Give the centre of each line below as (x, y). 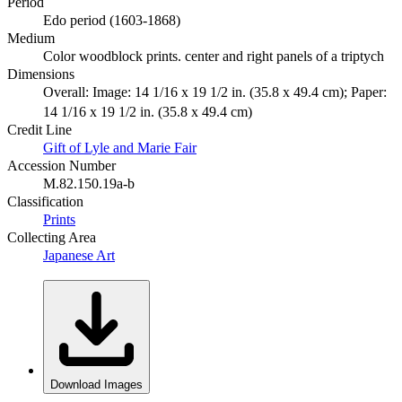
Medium (31, 39)
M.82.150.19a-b (89, 184)
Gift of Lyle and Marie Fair (120, 148)
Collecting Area (52, 238)
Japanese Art (79, 256)
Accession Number (61, 166)
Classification (45, 202)
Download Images (96, 385)
